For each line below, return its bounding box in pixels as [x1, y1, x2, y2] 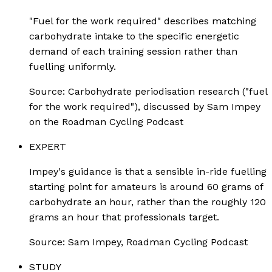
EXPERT [29, 140, 66, 152]
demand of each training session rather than [29, 45, 237, 57]
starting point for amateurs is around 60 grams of [29, 180, 263, 192]
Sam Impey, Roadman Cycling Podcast [68, 236, 248, 248]
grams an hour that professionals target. [29, 211, 219, 223]
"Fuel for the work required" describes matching [29, 15, 256, 27]
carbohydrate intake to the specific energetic [29, 30, 239, 42]
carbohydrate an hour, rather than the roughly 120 [29, 195, 266, 208]
